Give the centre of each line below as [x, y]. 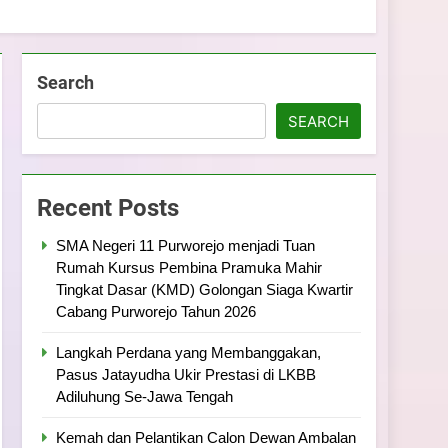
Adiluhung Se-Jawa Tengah [145, 396]
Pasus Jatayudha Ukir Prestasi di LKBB [186, 374]
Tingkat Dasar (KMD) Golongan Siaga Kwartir [205, 289]
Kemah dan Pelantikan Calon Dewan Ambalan [206, 437]
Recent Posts [108, 208]
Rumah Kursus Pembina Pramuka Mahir [189, 267]
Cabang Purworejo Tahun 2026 [156, 311]
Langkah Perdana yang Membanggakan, [189, 352]
